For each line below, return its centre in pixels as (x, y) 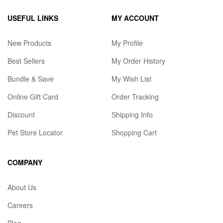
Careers (20, 205)
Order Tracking (135, 97)
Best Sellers (26, 61)
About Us (22, 187)
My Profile (127, 43)
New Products (29, 43)
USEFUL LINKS (33, 18)
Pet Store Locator (35, 133)
